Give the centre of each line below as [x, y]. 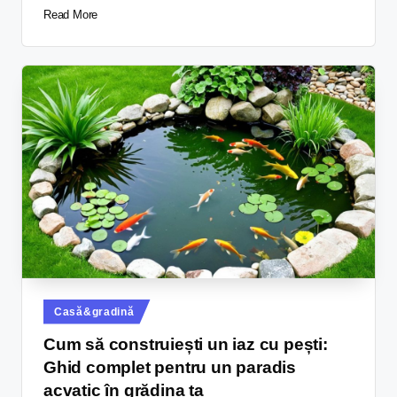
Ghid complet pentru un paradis [170, 367]
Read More [71, 15]
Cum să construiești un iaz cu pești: [186, 344]
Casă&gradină [94, 311]
